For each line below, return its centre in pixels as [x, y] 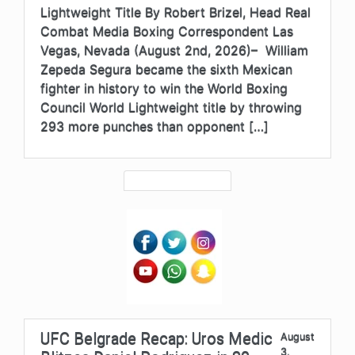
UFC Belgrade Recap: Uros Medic [157, 338]
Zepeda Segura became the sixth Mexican [166, 69]
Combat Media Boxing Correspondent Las [167, 31]
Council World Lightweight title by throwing [171, 107]
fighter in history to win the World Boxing [164, 88]
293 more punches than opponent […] [155, 126]
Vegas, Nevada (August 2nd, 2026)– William [174, 50]
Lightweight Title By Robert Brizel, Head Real [176, 11]
